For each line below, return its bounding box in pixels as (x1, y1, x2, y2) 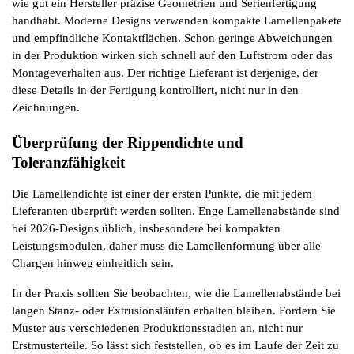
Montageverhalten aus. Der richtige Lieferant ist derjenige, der (12, 66, 318, 79)
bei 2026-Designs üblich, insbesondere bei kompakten (12, 221, 281, 235)
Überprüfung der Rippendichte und (12, 134, 243, 151)
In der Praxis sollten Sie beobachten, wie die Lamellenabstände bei (12, 286, 341, 299)
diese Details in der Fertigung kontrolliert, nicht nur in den (12, 83, 299, 96)
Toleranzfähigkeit (12, 153, 125, 171)
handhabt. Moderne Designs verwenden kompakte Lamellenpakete (12, 13, 342, 27)
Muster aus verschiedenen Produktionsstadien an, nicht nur (12, 321, 303, 334)
